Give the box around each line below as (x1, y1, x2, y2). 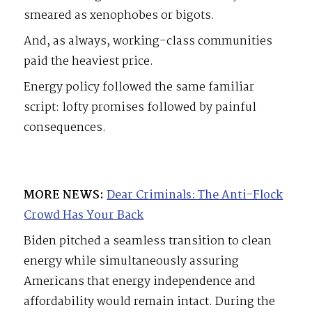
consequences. (24, 118, 107, 138)
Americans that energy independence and (24, 272, 256, 292)
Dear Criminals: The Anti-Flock (107, 186, 283, 205)
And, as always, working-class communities (24, 32, 273, 52)
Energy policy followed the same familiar (24, 78, 255, 97)
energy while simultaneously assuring (24, 252, 240, 272)
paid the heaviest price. (24, 52, 154, 72)
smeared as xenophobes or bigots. (24, 6, 215, 26)
